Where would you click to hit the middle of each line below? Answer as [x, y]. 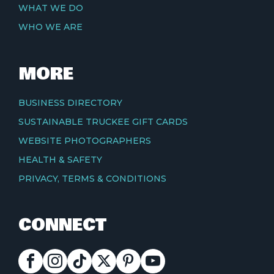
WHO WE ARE [50, 27]
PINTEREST [143, 258]
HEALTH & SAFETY [60, 159]
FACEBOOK [44, 258]
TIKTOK [84, 258]
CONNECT [62, 225]
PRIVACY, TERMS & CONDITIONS [92, 178]
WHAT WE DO [50, 8]
